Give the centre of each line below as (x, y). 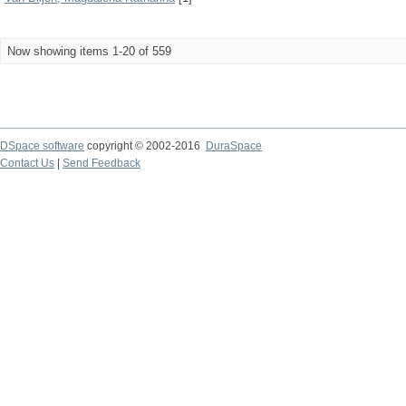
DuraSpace (234, 146)
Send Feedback (101, 163)
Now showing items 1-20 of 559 (89, 51)
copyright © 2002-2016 (145, 146)
